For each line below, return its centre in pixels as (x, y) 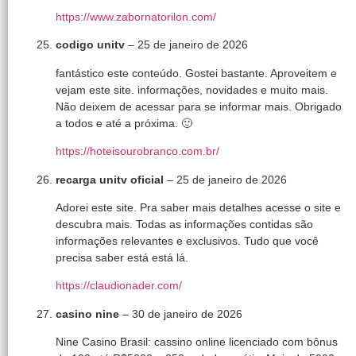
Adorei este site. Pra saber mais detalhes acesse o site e (198, 207)
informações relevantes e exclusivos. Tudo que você (187, 240)
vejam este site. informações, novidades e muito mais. (192, 89)
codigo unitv (92, 45)
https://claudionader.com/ (119, 286)
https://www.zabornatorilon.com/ (136, 17)
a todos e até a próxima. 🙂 (124, 123)
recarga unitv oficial (111, 179)
